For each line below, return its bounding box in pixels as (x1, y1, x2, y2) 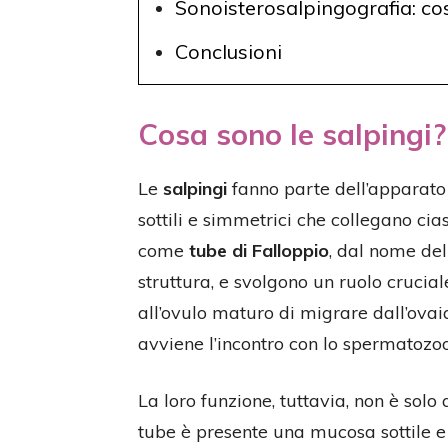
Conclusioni (175, 39, 282, 64)
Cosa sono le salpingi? (138, 116, 446, 152)
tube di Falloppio (189, 239, 329, 262)
